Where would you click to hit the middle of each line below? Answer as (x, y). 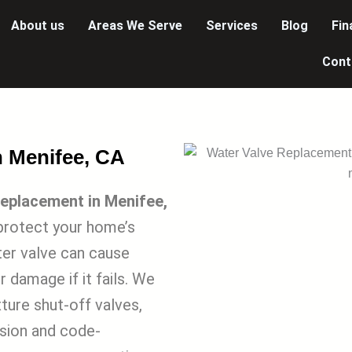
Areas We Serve (135, 26)
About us (38, 26)
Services (232, 26)
